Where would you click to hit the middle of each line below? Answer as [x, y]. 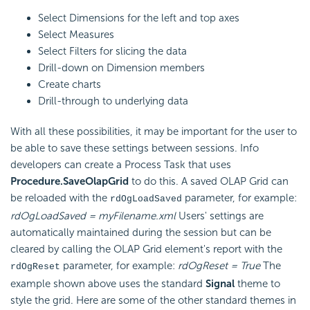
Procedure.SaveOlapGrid [71, 181]
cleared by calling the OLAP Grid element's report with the [146, 249]
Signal [220, 283]
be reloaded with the [60, 198]
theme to [257, 283]
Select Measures [76, 34]
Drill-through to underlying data [113, 101]
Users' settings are [220, 216]
